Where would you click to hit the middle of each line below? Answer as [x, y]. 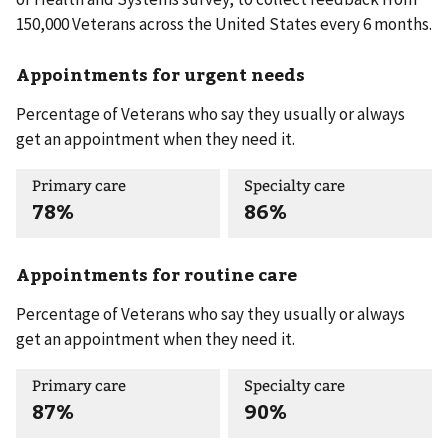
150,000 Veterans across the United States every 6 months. [224, 24]
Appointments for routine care [156, 274]
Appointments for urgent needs [160, 73]
